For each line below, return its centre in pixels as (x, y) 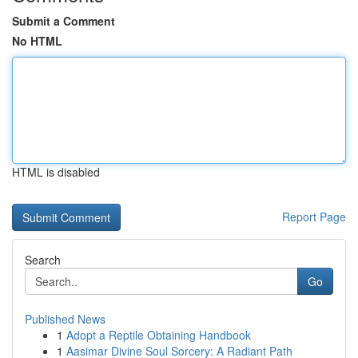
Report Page (314, 217)
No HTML (37, 41)
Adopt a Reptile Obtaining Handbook (159, 335)
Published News (65, 319)
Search (43, 260)
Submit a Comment (64, 21)
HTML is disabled (56, 172)
